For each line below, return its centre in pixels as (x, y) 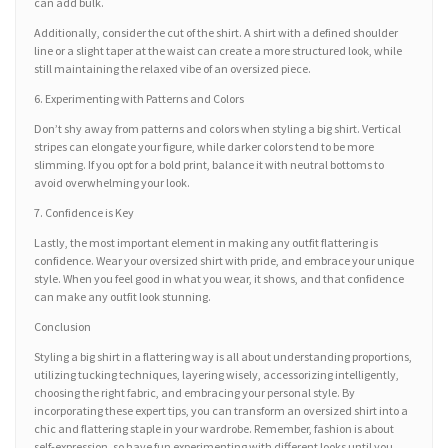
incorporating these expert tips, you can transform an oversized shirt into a (221, 411)
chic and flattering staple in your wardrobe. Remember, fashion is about (214, 429)
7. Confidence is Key (84, 213)
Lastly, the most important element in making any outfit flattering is (206, 243)
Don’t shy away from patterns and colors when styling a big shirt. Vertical (217, 129)
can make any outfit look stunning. (122, 297)
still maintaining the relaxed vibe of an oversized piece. (172, 69)
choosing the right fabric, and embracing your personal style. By (194, 393)
